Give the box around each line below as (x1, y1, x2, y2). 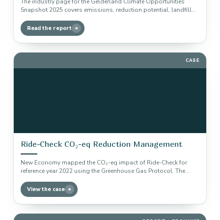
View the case (27, 186, 65, 193)
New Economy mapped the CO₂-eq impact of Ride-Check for (21, 159, 187, 166)
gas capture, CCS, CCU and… (21, 14, 100, 22)
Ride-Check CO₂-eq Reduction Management (21, 139, 183, 149)
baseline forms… (21, 175, 67, 183)
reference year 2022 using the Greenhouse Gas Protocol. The (21, 167, 185, 175)
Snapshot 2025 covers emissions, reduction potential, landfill (21, 6, 192, 14)
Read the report (27, 25, 72, 32)
